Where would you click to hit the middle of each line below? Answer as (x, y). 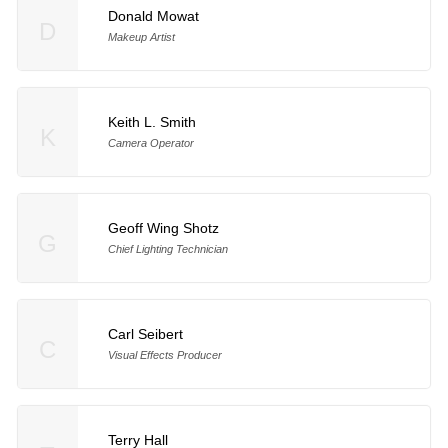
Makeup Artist (141, 37)
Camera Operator (150, 143)
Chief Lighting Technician (167, 249)
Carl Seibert (145, 333)
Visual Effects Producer (164, 354)
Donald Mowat (153, 16)
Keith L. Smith (151, 122)
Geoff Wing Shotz (163, 228)
